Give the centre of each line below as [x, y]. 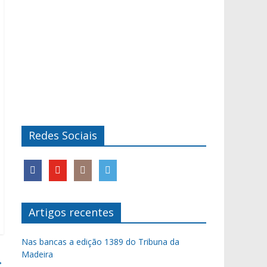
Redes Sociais [63, 135]
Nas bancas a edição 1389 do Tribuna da [100, 242]
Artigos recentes [71, 212]
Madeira [37, 254]
